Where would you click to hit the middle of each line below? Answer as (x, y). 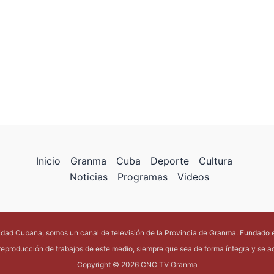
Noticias (88, 177)
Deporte (170, 161)
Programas (142, 177)
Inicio (49, 161)
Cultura (216, 161)
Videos (193, 177)
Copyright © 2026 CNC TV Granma (137, 265)
